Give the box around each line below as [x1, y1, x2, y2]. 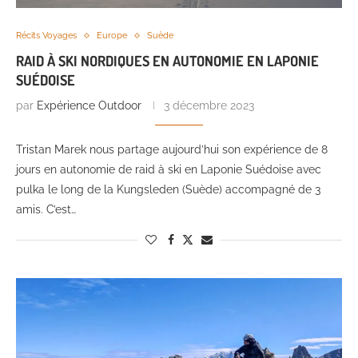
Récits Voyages [16, 30, 77, 42]
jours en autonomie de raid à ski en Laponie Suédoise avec [16, 163, 321, 177]
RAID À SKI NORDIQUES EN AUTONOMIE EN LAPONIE [16, 52, 319, 70]
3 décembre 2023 [164, 99, 254, 113]
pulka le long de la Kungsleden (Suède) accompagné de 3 [16, 183, 320, 197]
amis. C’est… [16, 203, 76, 217]
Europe [97, 30, 127, 42]
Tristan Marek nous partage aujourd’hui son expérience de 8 [16, 143, 328, 157]
